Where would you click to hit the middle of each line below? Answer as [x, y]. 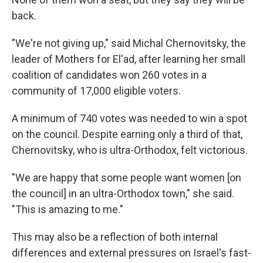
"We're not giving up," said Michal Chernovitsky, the [129, 43]
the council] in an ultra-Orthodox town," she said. [123, 194]
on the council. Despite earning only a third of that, [127, 134]
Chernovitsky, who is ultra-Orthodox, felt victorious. [130, 150]
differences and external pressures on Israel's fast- [131, 253]
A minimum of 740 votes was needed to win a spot [129, 119]
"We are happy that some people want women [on [127, 178]
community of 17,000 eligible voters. [96, 91]
